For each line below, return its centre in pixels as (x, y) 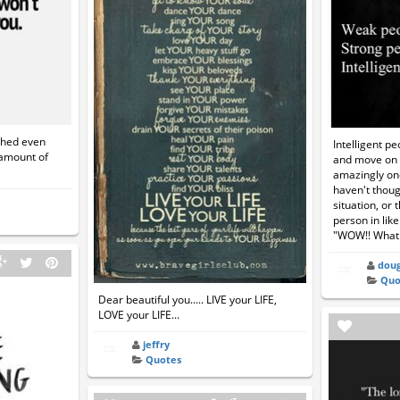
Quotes (164, 359)
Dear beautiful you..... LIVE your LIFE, (188, 299)
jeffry (157, 344)
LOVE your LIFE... (139, 314)
